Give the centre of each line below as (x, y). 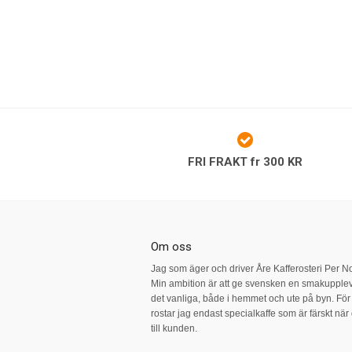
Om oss (171, 247)
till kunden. (174, 328)
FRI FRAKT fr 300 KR (245, 162)
